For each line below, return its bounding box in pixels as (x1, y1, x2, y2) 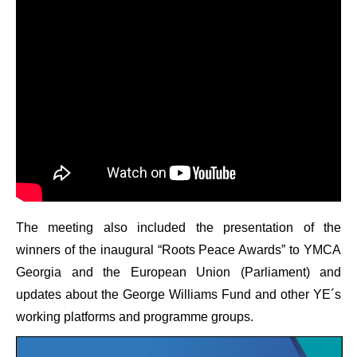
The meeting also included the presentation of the (16, 221, 341, 234)
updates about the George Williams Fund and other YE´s (16, 288, 341, 301)
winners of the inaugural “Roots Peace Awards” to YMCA (16, 243, 341, 257)
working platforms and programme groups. (16, 310, 253, 324)
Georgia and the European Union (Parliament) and (16, 265, 341, 279)
